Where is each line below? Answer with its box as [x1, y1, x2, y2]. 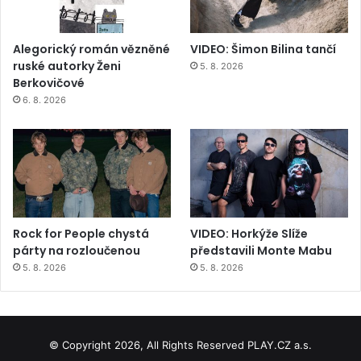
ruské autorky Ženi [13, 57, 121, 74]
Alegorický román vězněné [13, 40, 170, 57]
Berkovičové [13, 74, 85, 91]
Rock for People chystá [13, 226, 149, 243]
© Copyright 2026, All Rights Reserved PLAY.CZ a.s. [49, 338, 312, 352]
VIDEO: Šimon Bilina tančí [190, 40, 337, 57]
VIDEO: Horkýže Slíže [190, 226, 309, 243]
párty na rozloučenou [13, 243, 140, 259]
